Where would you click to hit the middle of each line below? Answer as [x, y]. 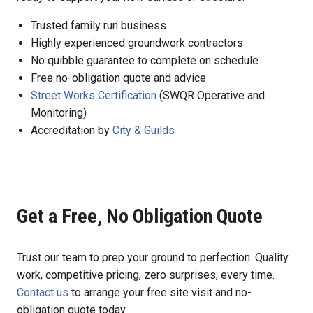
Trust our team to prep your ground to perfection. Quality [153, 257]
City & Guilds [144, 130]
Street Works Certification [94, 95]
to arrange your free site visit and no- [160, 292]
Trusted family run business [99, 25]
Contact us [43, 292]
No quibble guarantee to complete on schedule [145, 60]
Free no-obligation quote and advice [118, 78]
